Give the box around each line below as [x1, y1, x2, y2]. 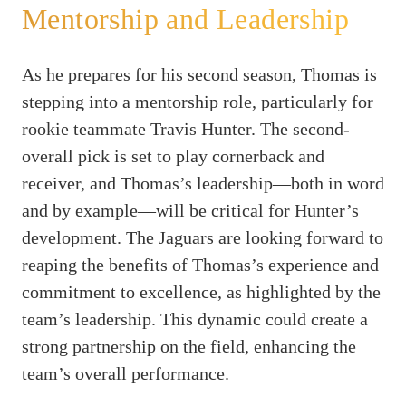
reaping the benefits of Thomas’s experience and [22, 254, 379, 275]
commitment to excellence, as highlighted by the [22, 281, 381, 302]
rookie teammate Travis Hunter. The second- [22, 118, 350, 139]
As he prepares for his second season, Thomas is [22, 63, 377, 84]
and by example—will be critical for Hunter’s [22, 199, 359, 220]
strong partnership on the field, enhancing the [22, 335, 356, 356]
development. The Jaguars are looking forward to [22, 227, 383, 247]
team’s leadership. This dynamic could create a [22, 308, 368, 329]
